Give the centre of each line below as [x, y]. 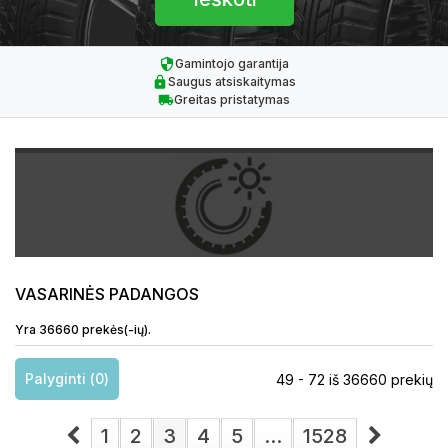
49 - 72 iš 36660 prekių [354, 379]
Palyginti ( [60, 378]
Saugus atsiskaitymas [232, 81]
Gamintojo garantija [232, 63]
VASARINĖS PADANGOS [107, 294]
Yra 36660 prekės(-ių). [83, 329]
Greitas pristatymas [232, 99]
